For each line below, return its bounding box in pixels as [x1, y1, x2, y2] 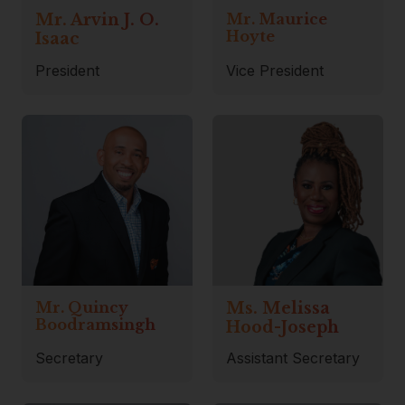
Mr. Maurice [226, 10, 328, 29]
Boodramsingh [35, 315, 156, 334]
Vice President [226, 61, 325, 80]
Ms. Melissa [226, 297, 331, 318]
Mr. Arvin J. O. [35, 10, 160, 31]
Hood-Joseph [226, 316, 340, 337]
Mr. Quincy [35, 297, 129, 316]
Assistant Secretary [226, 349, 361, 368]
